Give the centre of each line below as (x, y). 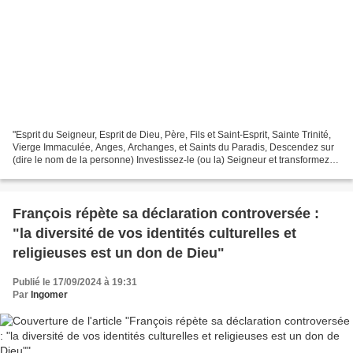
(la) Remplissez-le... (55, 173)
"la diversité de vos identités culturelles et (154, 234)
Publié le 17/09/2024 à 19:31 (75, 282)
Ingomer (49, 295)
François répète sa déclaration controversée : (166, 214)
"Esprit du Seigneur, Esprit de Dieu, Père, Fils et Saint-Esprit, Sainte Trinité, (172, 135)
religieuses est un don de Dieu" (119, 253)
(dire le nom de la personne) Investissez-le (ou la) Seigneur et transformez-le (176, 160)
